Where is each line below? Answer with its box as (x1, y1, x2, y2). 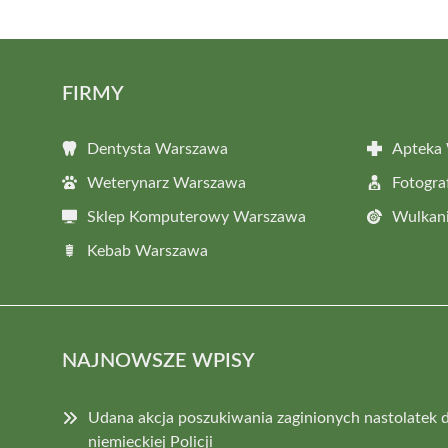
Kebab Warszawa (87, 242, 208, 259)
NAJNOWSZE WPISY (62, 350, 255, 371)
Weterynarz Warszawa (87, 174, 246, 191)
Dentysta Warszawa (87, 140, 228, 157)
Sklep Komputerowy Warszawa (87, 208, 306, 225)
